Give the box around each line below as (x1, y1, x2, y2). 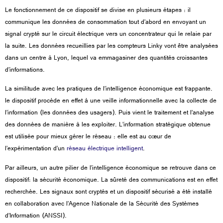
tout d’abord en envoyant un (127, 16, 206, 29)
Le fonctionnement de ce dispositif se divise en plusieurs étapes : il (5, 4, 191, 17)
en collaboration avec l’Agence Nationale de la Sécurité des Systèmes (5, 198, 199, 211)
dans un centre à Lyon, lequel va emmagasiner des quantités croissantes (5, 52, 208, 65)
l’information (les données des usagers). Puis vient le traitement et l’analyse (5, 107, 214, 120)
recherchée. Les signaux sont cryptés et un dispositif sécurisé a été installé (5, 186, 212, 199)
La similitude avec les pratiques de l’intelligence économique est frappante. (5, 83, 213, 97)
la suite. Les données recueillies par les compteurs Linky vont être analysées (5, 40, 218, 53)
